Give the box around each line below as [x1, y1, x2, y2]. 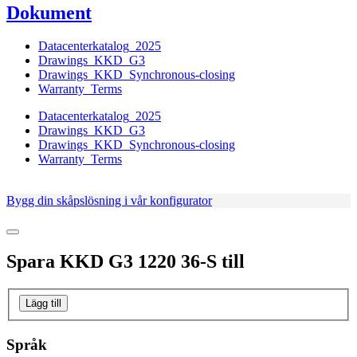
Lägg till [25, 296, 61, 309]
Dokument [6, 2, 92, 23]
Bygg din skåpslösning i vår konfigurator [6, 194, 212, 208]
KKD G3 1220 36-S [60, 251, 217, 273]
